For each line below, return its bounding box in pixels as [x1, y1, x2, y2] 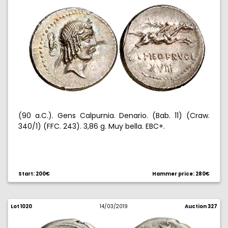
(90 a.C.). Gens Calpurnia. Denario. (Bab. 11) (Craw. [18, 110, 210, 121]
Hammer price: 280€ [152, 170, 210, 177]
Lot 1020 [11, 203, 32, 210]
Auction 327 [184, 203, 217, 210]
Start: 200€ [18, 170, 50, 177]
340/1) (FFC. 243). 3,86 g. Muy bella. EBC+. [18, 121, 165, 131]
